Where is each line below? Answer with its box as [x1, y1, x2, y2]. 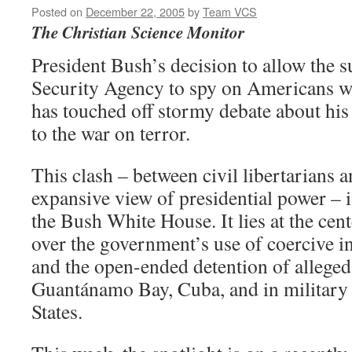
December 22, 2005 [86, 3, 185, 20]
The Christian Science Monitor [31, 20, 244, 44]
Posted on [31, 3, 82, 20]
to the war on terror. [31, 119, 190, 146]
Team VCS [203, 3, 257, 20]
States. [31, 298, 82, 324]
